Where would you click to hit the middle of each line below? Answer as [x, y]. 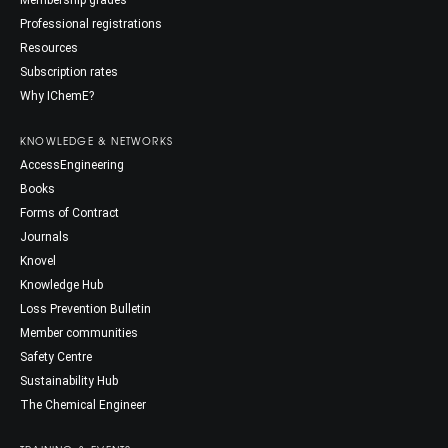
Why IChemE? [57, 95]
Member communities [79, 332]
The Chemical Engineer [83, 404]
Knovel [38, 260]
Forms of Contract [69, 212]
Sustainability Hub [69, 380]
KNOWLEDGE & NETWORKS [96, 140]
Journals [44, 236]
